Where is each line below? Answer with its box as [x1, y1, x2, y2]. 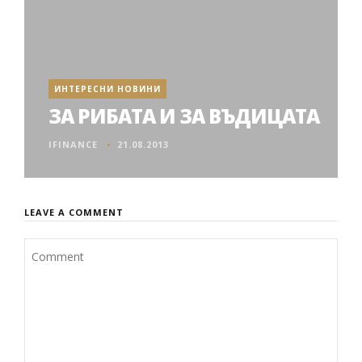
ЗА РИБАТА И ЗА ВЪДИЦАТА [48, 103, 319, 129]
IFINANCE [48, 138, 98, 150]
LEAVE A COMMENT [24, 206, 124, 218]
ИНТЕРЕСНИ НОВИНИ [54, 83, 161, 95]
